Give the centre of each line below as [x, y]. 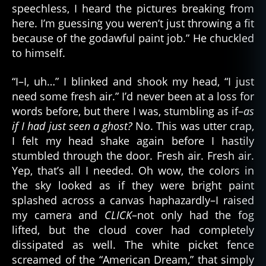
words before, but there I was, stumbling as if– [128, 111]
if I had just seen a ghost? [72, 126]
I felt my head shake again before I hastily [133, 140]
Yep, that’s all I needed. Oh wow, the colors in [133, 170]
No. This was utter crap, [194, 126]
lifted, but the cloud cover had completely [133, 229]
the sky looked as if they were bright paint [133, 185]
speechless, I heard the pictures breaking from [133, 9]
